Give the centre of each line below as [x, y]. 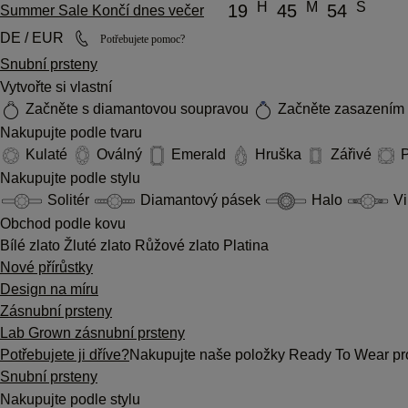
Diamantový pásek [200, 199]
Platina [246, 245]
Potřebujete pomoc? [143, 39]
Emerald [199, 155]
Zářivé [351, 155]
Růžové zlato [179, 245]
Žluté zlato [99, 245]
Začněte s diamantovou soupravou [137, 109]
